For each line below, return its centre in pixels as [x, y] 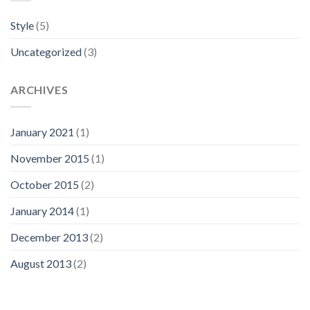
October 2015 [45, 184]
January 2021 [42, 131]
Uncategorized [46, 52]
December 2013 [49, 237]
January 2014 [42, 210]
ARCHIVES [39, 90]
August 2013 [41, 263]
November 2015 [50, 158]
